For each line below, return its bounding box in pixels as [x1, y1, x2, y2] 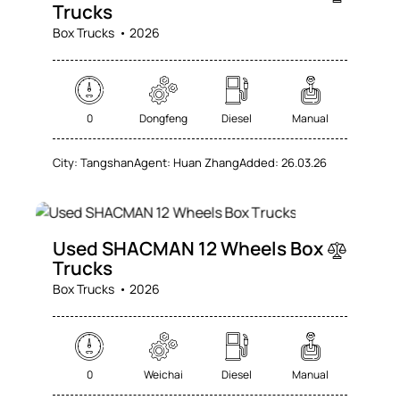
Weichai [143, 367, 183, 383]
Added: [239, 154, 279, 171]
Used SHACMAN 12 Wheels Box [53, 236, 324, 262]
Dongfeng [138, 111, 187, 127]
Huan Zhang [173, 154, 240, 171]
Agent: [134, 154, 171, 171]
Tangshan [80, 154, 135, 171]
